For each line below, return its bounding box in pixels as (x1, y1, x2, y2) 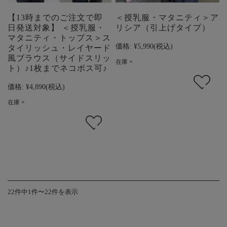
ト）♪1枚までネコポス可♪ (8, 64, 107, 73)
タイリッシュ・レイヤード (8, 44, 111, 53)
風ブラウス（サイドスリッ (8, 54, 111, 63)
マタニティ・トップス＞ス (8, 33, 111, 43)
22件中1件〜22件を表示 (8, 188, 78, 196)
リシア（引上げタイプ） (116, 23, 211, 32)
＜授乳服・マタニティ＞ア (116, 13, 219, 22)
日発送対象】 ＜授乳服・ (8, 23, 105, 32)
